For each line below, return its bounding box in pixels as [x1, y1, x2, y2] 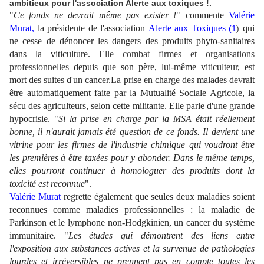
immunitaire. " [9, 230, 68, 241]
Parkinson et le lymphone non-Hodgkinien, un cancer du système [9, 217, 255, 228]
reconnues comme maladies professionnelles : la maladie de [9, 204, 255, 215]
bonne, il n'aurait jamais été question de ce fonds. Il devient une [9, 127, 255, 137]
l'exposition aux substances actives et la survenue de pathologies [9, 243, 255, 254]
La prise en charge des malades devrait [111, 75, 255, 85]
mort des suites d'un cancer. [9, 75, 111, 85]
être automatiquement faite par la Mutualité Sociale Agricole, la [9, 88, 255, 98]
